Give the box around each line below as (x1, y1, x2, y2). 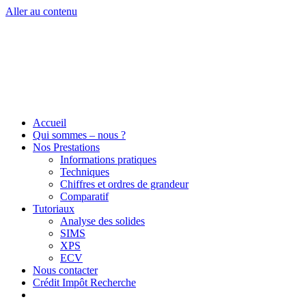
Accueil (33, 117, 66, 128)
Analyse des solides (60, 215, 145, 227)
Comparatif (60, 191, 109, 202)
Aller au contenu (5, 5, 77, 17)
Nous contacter (33, 264, 98, 276)
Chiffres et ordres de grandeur (60, 178, 189, 190)
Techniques (60, 166, 109, 178)
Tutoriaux (33, 203, 74, 214)
